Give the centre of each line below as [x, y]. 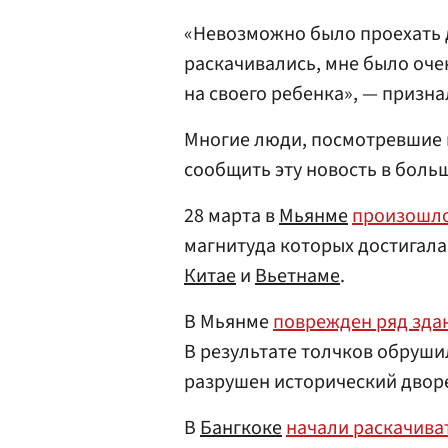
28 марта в [231, 216]
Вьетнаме [297, 276]
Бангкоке [241, 428]
